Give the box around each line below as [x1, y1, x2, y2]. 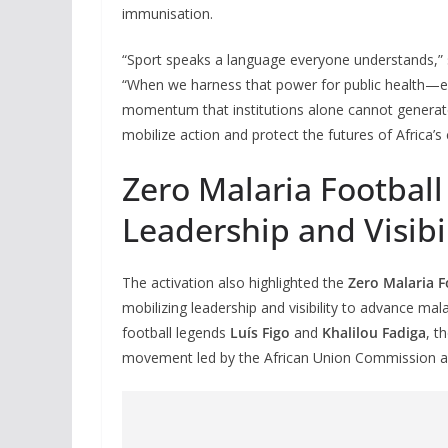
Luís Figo [230, 322, 290, 342]
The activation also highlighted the [122, 272, 348, 292]
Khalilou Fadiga [322, 322, 426, 342]
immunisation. [122, 3, 213, 23]
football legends [122, 322, 230, 342]
